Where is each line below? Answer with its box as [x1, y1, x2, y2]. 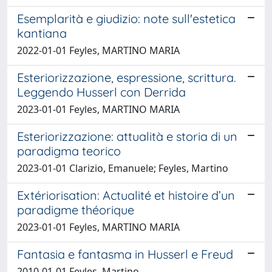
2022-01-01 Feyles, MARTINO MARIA [17, 43, 180, 57]
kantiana [17, 25, 67, 41]
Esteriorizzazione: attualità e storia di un [17, 128, 237, 144]
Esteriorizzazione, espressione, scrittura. [17, 69, 236, 85]
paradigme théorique [17, 202, 134, 217]
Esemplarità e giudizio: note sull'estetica [17, 10, 236, 26]
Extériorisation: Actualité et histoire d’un [17, 187, 235, 203]
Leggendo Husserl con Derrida [17, 84, 186, 100]
